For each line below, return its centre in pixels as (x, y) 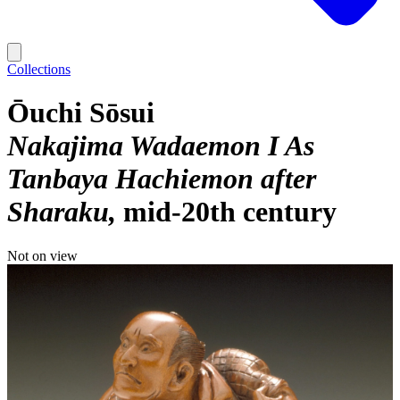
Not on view (42, 255)
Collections (39, 69)
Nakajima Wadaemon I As (161, 146)
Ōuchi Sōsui (81, 113)
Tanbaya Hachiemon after (162, 179)
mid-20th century (230, 212)
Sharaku (58, 212)
